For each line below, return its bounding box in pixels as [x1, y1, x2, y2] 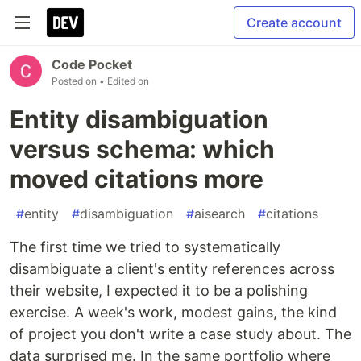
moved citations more [10, 164, 263, 193]
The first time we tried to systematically [10, 239, 280, 255]
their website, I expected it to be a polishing [10, 282, 308, 299]
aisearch [194, 205, 245, 222]
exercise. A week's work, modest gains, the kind [10, 304, 337, 321]
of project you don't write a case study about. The [10, 326, 351, 342]
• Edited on [99, 75, 149, 87]
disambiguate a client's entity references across [10, 260, 334, 277]
